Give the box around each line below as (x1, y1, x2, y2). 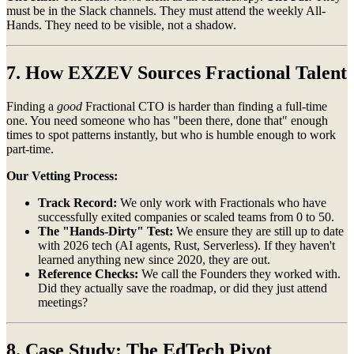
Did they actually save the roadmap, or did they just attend (38, 281, 327, 295)
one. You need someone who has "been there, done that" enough (6, 113, 328, 127)
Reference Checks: (38, 266, 138, 281)
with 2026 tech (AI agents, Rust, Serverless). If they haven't (38, 238, 335, 252)
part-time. (6, 141, 54, 156)
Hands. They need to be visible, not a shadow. (6, 18, 236, 32)
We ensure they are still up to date (173, 224, 344, 238)
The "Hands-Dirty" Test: (38, 224, 173, 238)
